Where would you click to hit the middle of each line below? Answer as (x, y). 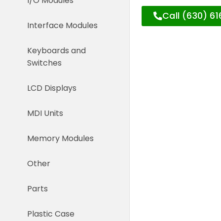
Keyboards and (56, 50)
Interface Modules (62, 25)
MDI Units (45, 113)
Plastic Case (51, 214)
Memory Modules (60, 138)
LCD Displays (52, 88)
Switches (44, 63)
